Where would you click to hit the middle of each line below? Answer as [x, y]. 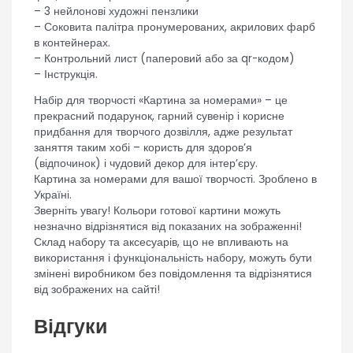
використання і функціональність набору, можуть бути [173, 258]
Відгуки [70, 327]
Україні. [52, 195]
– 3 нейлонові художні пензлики [116, 11]
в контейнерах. [72, 43]
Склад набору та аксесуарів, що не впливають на [161, 243]
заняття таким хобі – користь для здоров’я [143, 148]
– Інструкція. [65, 74]
